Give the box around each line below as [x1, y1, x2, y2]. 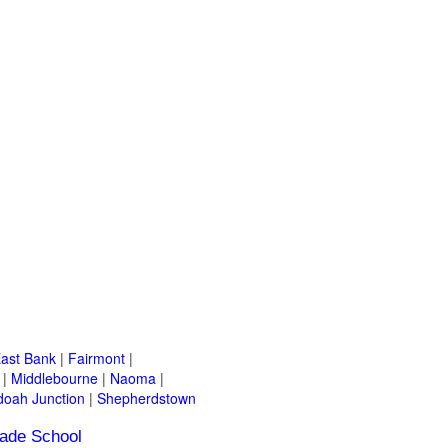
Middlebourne [11, 368, 98, 389]
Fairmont [68, 348, 125, 369]
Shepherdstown [97, 388, 196, 409]
